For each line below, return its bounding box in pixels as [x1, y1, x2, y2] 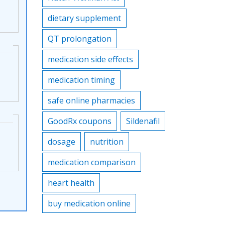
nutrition [89, 136, 124, 147]
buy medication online [47, 198, 131, 209]
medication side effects [47, 54, 133, 65]
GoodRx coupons [47, 116, 111, 127]
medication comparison [47, 157, 136, 168]
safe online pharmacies [47, 95, 135, 106]
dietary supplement [47, 13, 121, 24]
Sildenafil [126, 116, 160, 127]
